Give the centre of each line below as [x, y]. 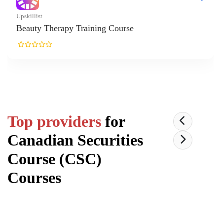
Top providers [56, 121]
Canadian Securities [75, 140]
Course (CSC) [55, 159]
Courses [34, 177]
